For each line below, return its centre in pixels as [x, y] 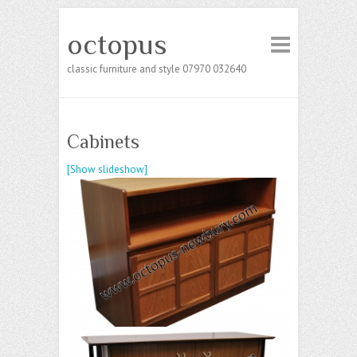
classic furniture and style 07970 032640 [157, 69]
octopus [117, 45]
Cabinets [103, 141]
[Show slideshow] [107, 169]
